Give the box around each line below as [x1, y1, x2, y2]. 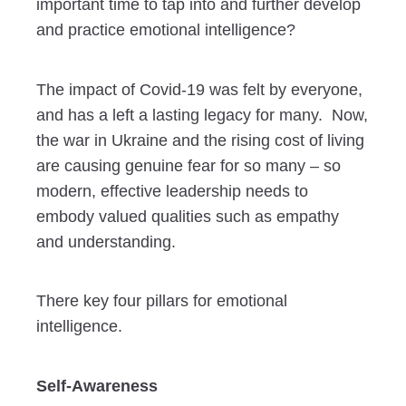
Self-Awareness [36, 376, 158, 395]
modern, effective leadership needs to [36, 181, 308, 200]
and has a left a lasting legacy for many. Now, [36, 105, 368, 124]
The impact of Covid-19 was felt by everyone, [36, 80, 362, 99]
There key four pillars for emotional [36, 292, 287, 311]
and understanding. [36, 232, 176, 251]
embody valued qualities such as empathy [36, 207, 339, 226]
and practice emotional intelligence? [36, 21, 295, 40]
